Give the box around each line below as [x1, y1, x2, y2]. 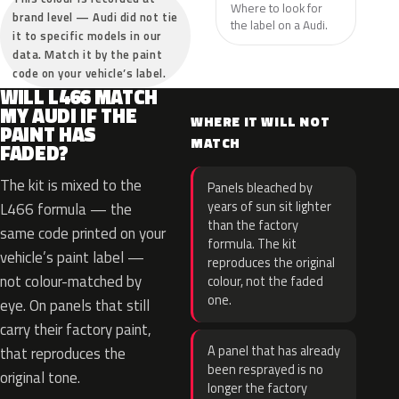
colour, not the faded [208, 272, 323, 291]
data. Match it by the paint [12, 45, 163, 63]
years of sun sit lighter [208, 197, 331, 216]
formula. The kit [208, 234, 297, 254]
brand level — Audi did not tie [12, 8, 178, 26]
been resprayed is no [208, 360, 323, 379]
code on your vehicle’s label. [12, 64, 167, 82]
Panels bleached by [208, 178, 313, 198]
